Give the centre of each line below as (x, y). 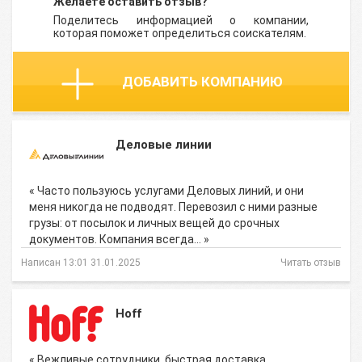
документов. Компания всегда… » (119, 239)
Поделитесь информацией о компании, (181, 20)
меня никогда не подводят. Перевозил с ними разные (173, 207)
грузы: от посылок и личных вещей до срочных (154, 223)
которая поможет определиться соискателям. (180, 33)
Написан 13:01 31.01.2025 (81, 263)
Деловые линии (164, 145)
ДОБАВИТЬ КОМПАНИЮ (202, 82)
